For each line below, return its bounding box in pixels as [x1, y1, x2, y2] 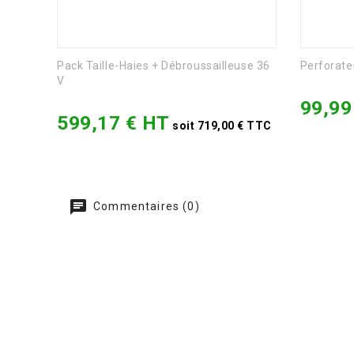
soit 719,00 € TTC [169, 119, 272, 133]
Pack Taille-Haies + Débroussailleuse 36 [57, 59, 270, 73]
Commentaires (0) [90, 200, 200, 213]
